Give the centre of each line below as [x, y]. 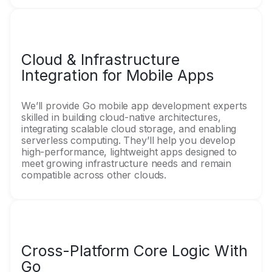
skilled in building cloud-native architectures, [121, 117]
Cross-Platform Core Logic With [134, 251]
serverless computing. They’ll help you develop [128, 140]
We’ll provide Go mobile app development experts [134, 106]
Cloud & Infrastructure [100, 59]
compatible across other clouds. [94, 175]
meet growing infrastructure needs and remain [126, 163]
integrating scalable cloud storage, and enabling [129, 129]
